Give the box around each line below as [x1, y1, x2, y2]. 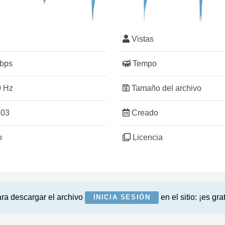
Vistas [130, 34, 154, 43]
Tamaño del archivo [130, 83, 201, 92]
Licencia [131, 133, 163, 142]
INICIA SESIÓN [93, 193, 151, 201]
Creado [130, 108, 158, 117]
